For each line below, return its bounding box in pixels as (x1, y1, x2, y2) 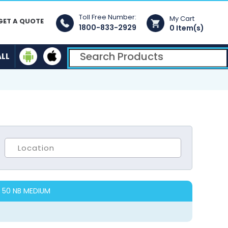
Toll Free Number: (79, 12, 137, 22)
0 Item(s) (169, 23, 205, 33)
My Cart (169, 14, 196, 23)
